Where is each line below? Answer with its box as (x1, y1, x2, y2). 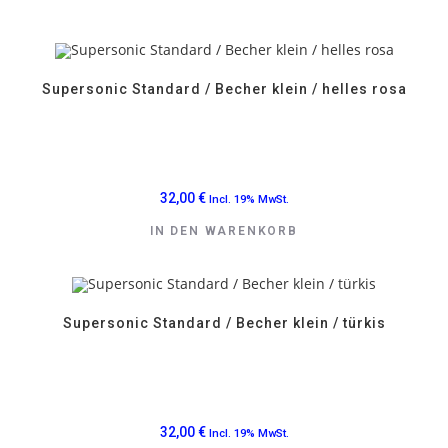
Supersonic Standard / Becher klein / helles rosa (41, 80, 407, 97)
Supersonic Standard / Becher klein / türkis (62, 315, 386, 332)
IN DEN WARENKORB (150, 223, 298, 238)
